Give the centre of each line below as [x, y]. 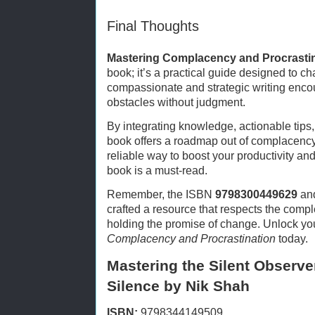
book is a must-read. [157, 171]
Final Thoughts [153, 26]
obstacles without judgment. [176, 103]
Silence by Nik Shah [178, 286]
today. [292, 239]
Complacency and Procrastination [191, 239]
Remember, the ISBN [161, 195]
